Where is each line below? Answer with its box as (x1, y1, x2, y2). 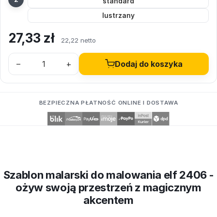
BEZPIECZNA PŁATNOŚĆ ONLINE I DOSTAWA (39, 99, 178, 106)
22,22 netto (61, 36, 96, 44)
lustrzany (102, 12, 135, 19)
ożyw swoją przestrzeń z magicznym (15, 181, 201, 194)
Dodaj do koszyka (115, 59, 183, 69)
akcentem (83, 193, 134, 206)
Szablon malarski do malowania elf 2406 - (3, 168, 214, 181)
